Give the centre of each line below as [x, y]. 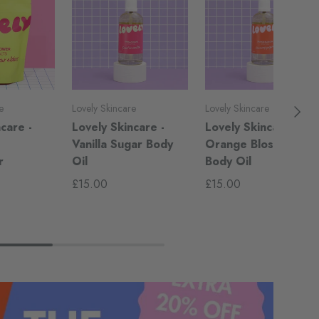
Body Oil [228, 161]
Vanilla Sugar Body [123, 144]
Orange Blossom [250, 144]
